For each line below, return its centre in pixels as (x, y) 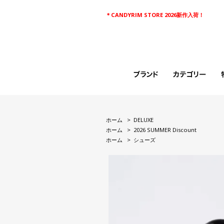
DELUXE (144, 120)
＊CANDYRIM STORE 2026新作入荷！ (155, 15)
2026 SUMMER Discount (165, 130)
